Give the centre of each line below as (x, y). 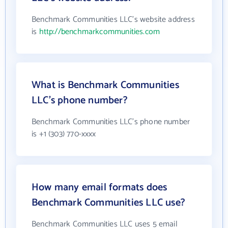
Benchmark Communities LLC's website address (113, 19)
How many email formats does (99, 187)
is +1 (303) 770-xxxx (64, 134)
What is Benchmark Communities (105, 85)
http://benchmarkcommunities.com (99, 32)
